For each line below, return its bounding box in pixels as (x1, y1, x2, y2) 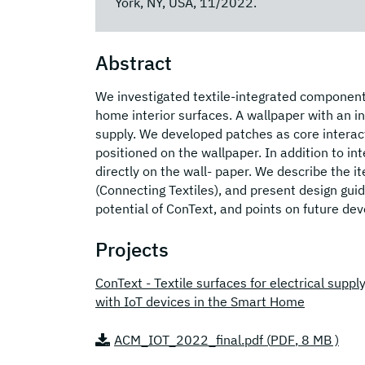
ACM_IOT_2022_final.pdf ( (114, 331, 270, 348)
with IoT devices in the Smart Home (95, 292, 305, 310)
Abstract (95, 49, 172, 76)
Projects (95, 235, 169, 262)
